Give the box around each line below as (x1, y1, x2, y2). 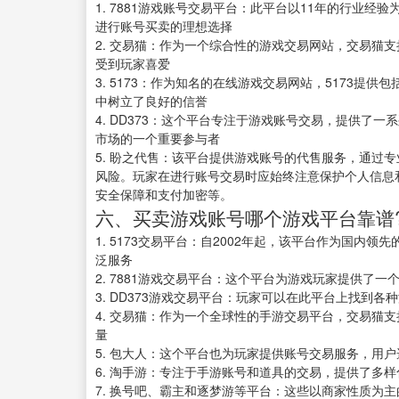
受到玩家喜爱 (95, 54, 170, 73)
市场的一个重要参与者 (95, 129, 220, 148)
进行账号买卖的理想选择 (95, 17, 232, 36)
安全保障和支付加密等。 (95, 185, 232, 204)
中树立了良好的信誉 (95, 92, 208, 110)
